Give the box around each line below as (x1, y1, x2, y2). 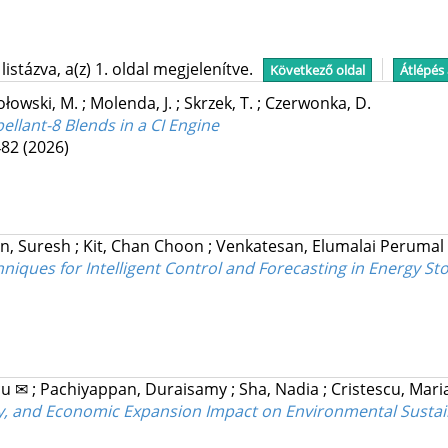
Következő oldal (269, 61, 365, 79)
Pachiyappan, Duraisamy (39, 378, 231, 401)
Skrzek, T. (183, 92, 257, 115)
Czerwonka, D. (264, 92, 371, 115)
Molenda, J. (89, 92, 176, 115)
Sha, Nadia (238, 378, 323, 401)
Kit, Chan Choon (82, 235, 208, 258)
